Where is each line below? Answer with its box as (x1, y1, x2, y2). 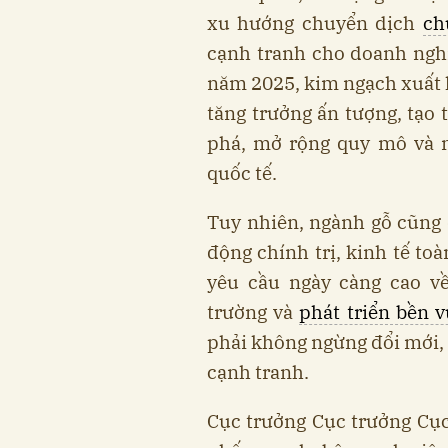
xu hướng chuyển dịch (207, 10, 423, 35)
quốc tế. (207, 160, 277, 185)
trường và (207, 299, 300, 324)
